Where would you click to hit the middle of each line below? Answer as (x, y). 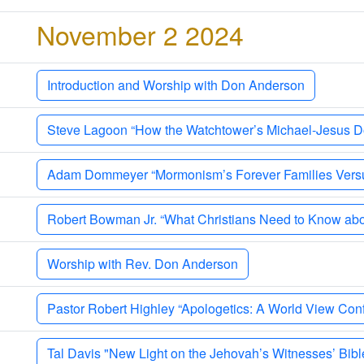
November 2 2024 (140, 34)
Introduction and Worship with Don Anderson (176, 84)
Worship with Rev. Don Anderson (143, 263)
